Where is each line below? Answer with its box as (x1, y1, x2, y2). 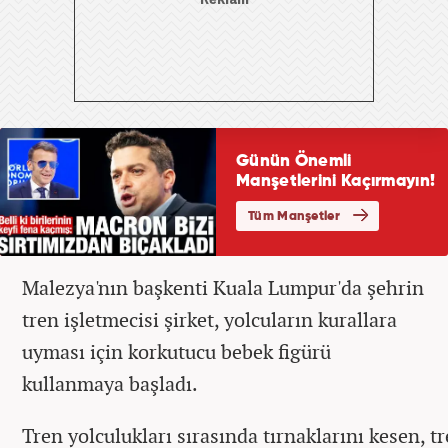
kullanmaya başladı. (22, 369, 207, 397)
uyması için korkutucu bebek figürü (22, 337, 331, 365)
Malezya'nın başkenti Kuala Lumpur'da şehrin (22, 273, 424, 301)
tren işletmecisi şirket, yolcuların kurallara (22, 305, 397, 333)
